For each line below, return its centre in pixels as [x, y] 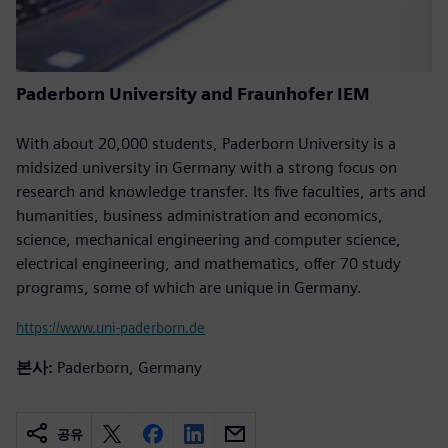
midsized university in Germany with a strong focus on [206, 167]
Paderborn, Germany [129, 367]
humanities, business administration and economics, [199, 215]
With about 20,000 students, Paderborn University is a [206, 143]
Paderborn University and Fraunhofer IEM [193, 93]
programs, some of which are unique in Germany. [189, 287]
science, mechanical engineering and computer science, [208, 239]
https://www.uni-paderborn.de [110, 327]
